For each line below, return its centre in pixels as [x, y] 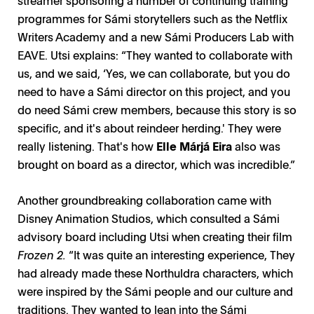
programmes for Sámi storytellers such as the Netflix [152, 18]
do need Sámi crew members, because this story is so [157, 109]
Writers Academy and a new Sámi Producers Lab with [156, 36]
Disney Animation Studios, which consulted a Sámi [149, 218]
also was [256, 145]
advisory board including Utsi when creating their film [155, 236]
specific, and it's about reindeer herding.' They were [149, 127]
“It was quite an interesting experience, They [180, 254]
